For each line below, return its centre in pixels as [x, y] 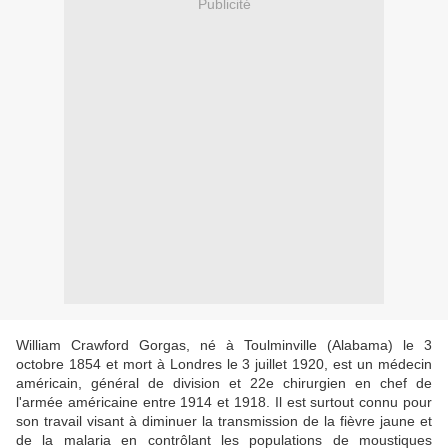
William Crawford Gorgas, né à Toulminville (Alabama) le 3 [224, 345]
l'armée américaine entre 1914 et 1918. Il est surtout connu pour [224, 402]
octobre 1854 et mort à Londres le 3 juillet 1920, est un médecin [224, 364]
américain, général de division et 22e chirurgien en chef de [224, 383]
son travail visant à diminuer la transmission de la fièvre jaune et [224, 421]
